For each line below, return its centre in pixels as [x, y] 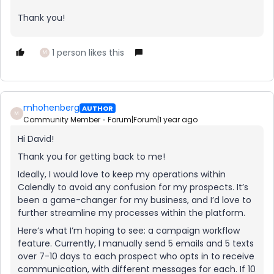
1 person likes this [88, 53]
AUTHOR [98, 108]
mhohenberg [51, 108]
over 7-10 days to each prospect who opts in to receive [136, 256]
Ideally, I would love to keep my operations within [122, 174]
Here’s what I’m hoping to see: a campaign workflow [129, 231]
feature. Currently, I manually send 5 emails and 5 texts [136, 243]
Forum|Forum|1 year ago [153, 120]
